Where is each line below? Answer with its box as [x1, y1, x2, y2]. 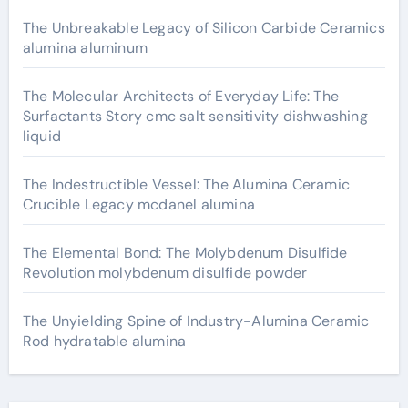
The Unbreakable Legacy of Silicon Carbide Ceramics [22, 18, 385, 37]
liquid [22, 127, 61, 146]
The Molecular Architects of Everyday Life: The [22, 87, 339, 106]
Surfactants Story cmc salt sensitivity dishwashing [22, 107, 368, 126]
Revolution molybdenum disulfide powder [22, 263, 308, 282]
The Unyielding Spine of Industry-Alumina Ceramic [22, 311, 370, 331]
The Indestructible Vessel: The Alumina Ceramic [22, 175, 350, 194]
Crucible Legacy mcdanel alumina [22, 195, 255, 214]
